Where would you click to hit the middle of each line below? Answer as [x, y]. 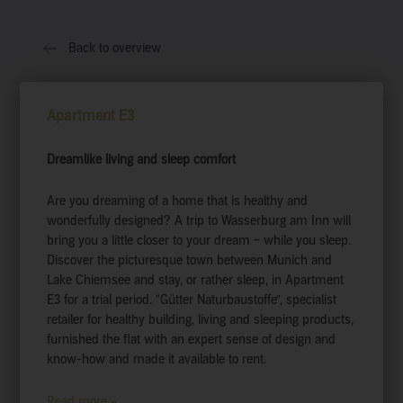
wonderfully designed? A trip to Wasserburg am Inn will [199, 221]
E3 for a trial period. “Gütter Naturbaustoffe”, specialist [192, 300]
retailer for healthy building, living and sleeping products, [201, 320]
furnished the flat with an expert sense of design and [192, 340]
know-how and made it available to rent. [157, 359]
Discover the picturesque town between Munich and [190, 260]
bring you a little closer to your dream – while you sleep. [199, 241]
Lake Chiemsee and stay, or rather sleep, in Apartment [196, 280]
